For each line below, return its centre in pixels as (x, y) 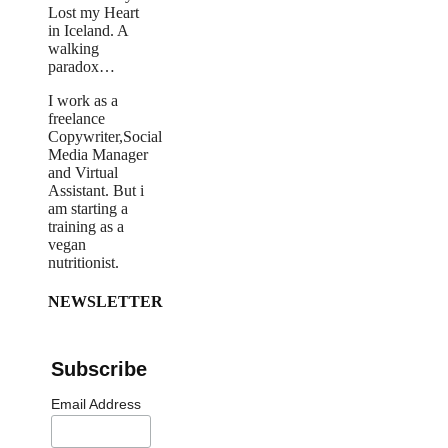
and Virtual (83, 173)
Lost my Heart (93, 13)
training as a (86, 227)
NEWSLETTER (105, 302)
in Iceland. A (88, 31)
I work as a (83, 101)
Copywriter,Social (105, 137)
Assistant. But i (96, 191)
